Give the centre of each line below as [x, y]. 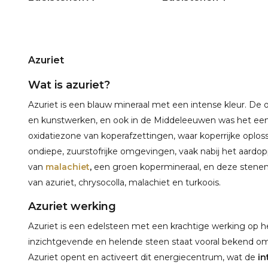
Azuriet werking [72, 206]
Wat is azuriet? [69, 85]
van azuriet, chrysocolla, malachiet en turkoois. [124, 182]
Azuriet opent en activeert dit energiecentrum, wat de [143, 257]
